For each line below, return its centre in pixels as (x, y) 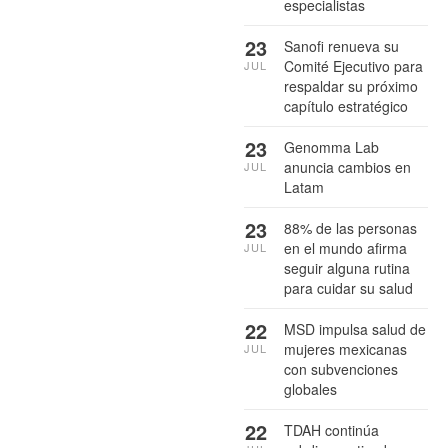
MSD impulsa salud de (355, 328)
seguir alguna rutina (347, 267)
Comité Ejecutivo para (353, 65)
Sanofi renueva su (341, 45)
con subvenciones (341, 368)
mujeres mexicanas (345, 348)
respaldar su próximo (351, 85)
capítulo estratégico (346, 105)
